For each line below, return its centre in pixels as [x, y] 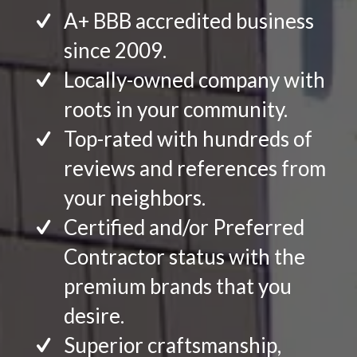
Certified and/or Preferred [184, 228]
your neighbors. [134, 198]
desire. [94, 316]
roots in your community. [175, 110]
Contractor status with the [184, 257]
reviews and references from [194, 169]
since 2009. [115, 51]
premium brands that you [177, 286]
